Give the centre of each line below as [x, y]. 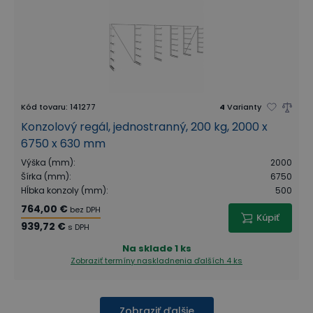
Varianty [244, 107]
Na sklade [147, 248]
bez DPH [85, 210]
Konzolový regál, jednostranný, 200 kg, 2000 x [144, 127]
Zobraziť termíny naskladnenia [132, 261]
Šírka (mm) [45, 176]
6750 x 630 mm [63, 144]
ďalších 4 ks [218, 261]
